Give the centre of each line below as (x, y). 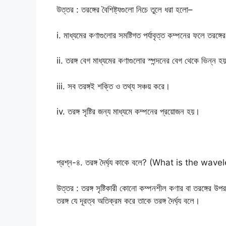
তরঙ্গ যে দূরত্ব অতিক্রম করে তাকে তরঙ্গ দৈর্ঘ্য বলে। (128, 201)
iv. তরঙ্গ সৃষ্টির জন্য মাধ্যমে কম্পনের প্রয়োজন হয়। (128, 112)
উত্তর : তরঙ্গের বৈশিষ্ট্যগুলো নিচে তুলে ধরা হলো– (125, 10)
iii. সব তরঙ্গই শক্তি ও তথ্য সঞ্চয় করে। (113, 86)
